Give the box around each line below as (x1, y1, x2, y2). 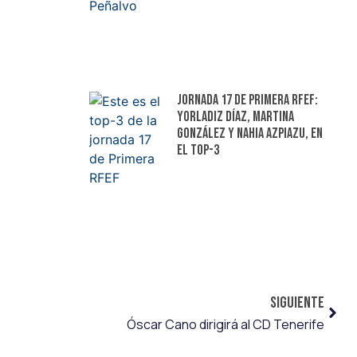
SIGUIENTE (270, 293, 324, 313)
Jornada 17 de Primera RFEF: (176, 91, 318, 108)
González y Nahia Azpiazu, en (176, 124, 323, 142)
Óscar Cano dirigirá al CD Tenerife (127, 316, 324, 334)
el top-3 (176, 141, 219, 159)
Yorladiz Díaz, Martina (176, 108, 294, 125)
